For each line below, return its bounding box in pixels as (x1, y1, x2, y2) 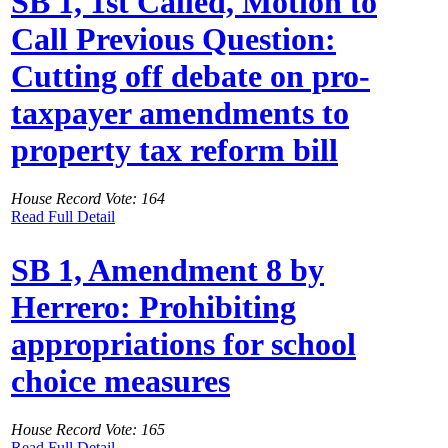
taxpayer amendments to (11, 94, 349, 131)
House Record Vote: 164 (11, 190, 165, 208)
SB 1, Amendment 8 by (11, 251, 324, 288)
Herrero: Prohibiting (11, 288, 296, 325)
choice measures (11, 362, 230, 399)
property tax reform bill (11, 131, 338, 168)
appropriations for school (11, 325, 356, 362)
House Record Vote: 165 (11, 421, 165, 439)
